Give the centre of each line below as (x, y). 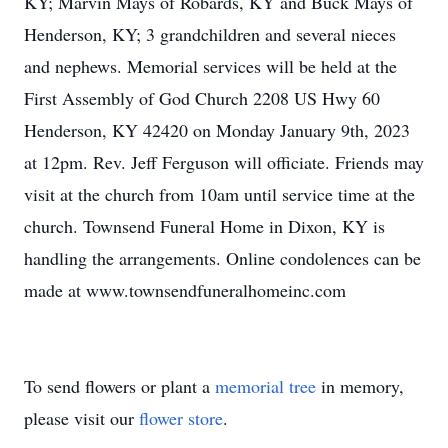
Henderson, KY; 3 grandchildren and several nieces (210, 34)
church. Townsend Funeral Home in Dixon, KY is (204, 226)
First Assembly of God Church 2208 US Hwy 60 (202, 98)
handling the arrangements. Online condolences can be (222, 258)
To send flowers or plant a (119, 386)
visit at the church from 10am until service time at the (219, 194)
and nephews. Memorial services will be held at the (210, 66)
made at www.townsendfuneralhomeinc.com (185, 290)
